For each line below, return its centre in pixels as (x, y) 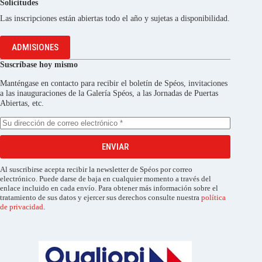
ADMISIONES (35, 48)
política (213, 197)
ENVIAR (116, 147)
